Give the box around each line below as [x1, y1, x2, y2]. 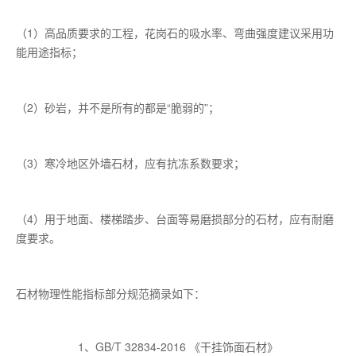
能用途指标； [16, 43, 83, 60]
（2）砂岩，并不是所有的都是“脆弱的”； [16, 99, 219, 115]
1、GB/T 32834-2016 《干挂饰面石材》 [78, 338, 278, 354]
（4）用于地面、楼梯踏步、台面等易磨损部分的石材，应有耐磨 [16, 210, 334, 226]
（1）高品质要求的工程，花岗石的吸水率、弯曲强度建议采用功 [16, 24, 334, 41]
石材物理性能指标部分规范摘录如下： [16, 284, 205, 301]
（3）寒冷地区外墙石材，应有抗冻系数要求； [16, 154, 245, 171]
